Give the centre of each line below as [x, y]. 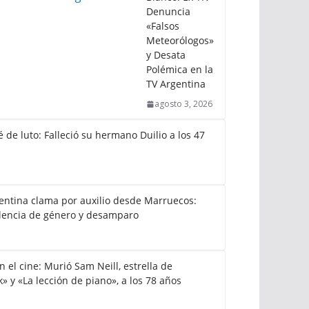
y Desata [166, 55]
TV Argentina [176, 84]
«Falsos [163, 26]
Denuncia [168, 11]
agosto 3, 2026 [183, 104]
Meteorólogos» [180, 40]
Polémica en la [180, 69]
